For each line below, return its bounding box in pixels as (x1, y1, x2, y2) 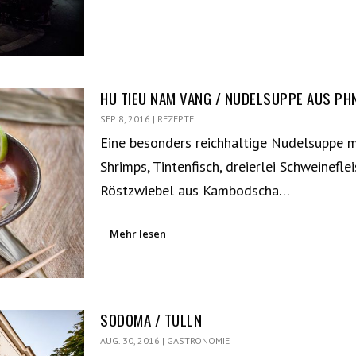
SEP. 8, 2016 (100, 112, 151, 125)
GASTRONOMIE (167, 335, 230, 347)
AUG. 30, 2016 (100, 335, 161, 347)
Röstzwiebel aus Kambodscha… (100, 180, 291, 199)
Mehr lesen (110, 226, 167, 241)
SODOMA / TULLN (100, 308, 203, 331)
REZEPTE (157, 112, 195, 125)
